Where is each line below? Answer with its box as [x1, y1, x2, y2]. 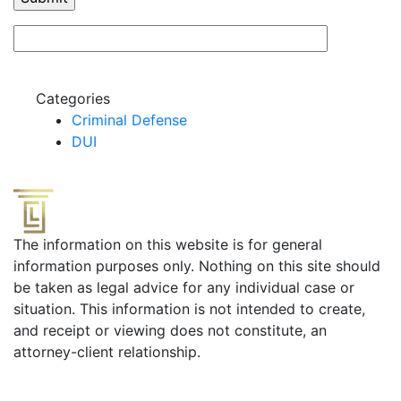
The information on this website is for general [13, 235, 322, 253]
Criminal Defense [72, 110, 187, 129]
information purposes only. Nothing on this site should [13, 256, 380, 275]
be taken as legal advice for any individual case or [13, 277, 354, 296]
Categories [36, 89, 110, 107]
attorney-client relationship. [13, 342, 200, 361]
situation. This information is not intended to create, [13, 299, 365, 318]
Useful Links [13, 376, 118, 398]
